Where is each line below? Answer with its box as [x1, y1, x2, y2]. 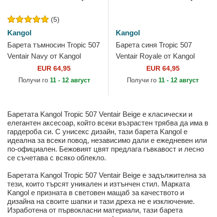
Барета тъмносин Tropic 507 [7, 41, 100, 49]
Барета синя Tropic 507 [116, 41, 192, 49]
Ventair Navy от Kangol [7, 52, 81, 61]
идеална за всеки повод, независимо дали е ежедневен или [7, 136, 207, 145]
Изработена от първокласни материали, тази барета [7, 206, 183, 215]
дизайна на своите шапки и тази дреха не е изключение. [7, 197, 195, 206]
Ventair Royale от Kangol [116, 52, 195, 61]
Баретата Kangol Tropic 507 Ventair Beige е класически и [7, 110, 192, 119]
